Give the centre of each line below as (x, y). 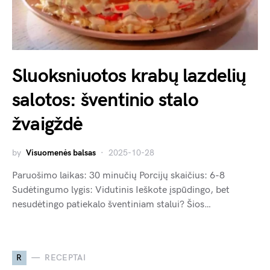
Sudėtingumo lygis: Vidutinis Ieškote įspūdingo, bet (121, 190)
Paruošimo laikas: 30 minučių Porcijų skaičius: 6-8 (118, 175)
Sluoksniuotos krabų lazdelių (129, 76)
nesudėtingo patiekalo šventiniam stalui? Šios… (111, 204)
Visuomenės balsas (61, 152)
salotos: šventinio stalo (105, 100)
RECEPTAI (65, 258)
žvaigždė (48, 124)
